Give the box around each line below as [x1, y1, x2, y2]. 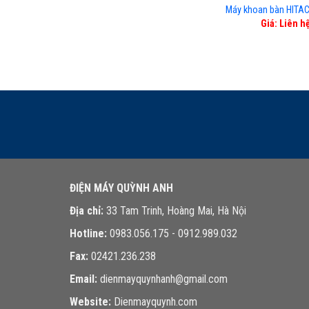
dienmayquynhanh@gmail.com [97, 272, 228, 286]
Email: [69, 272, 97, 286]
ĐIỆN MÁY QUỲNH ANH [69, 181, 173, 195]
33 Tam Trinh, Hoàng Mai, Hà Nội [103, 204, 246, 218]
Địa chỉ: [69, 204, 103, 218]
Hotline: [69, 227, 107, 241]
